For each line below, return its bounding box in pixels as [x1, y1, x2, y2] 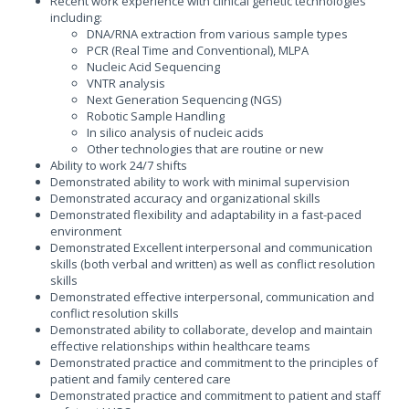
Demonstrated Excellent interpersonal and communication [50, 239, 372, 256]
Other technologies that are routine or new [87, 141, 323, 157]
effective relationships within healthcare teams [50, 338, 310, 354]
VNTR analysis [87, 75, 165, 91]
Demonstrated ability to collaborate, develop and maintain [50, 321, 372, 338]
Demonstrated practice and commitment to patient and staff [50, 387, 381, 404]
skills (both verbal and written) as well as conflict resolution [50, 256, 375, 272]
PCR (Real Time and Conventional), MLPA [87, 42, 309, 58]
